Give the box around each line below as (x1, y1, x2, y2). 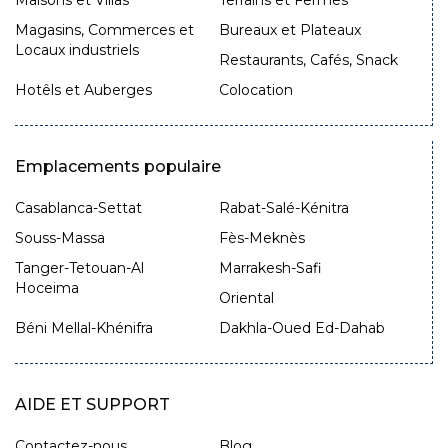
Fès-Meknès (218, 229, 305, 248)
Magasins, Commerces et (15, 21, 194, 40)
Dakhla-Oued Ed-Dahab (218, 319, 385, 338)
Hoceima (15, 279, 79, 298)
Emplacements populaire (15, 157, 221, 177)
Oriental (218, 289, 274, 308)
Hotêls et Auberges (15, 81, 152, 100)
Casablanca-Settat (15, 199, 142, 218)
